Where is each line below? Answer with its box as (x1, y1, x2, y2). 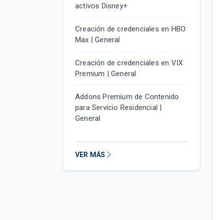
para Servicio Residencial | (75, 103, 162, 112)
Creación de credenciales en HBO (75, 25, 186, 33)
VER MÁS (75, 151, 106, 159)
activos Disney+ (75, 1, 128, 10)
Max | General (75, 35, 120, 44)
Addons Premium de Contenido (75, 92, 179, 101)
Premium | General (75, 69, 137, 78)
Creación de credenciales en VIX (75, 58, 183, 67)
